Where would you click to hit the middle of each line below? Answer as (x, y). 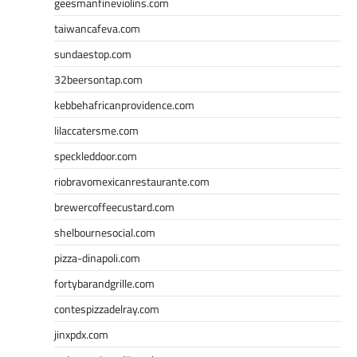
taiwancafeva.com (97, 28)
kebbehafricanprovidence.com (124, 104)
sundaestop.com (93, 53)
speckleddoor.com (96, 155)
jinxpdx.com (81, 334)
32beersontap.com (98, 79)
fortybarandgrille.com (104, 283)
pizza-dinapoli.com (97, 257)
